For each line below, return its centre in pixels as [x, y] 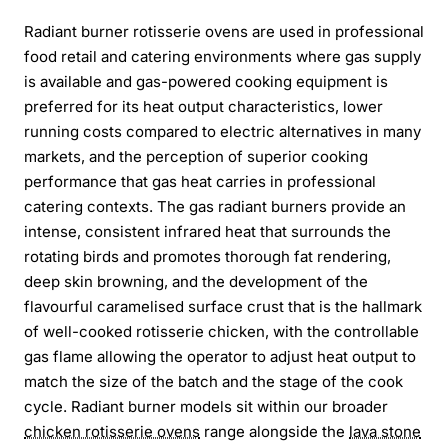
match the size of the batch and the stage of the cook [213, 381]
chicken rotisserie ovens [112, 431]
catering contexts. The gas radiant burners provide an [215, 206]
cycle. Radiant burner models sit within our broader [206, 406]
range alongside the [274, 431]
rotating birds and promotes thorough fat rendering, [207, 256]
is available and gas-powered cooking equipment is [206, 81]
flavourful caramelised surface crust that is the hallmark [223, 306]
